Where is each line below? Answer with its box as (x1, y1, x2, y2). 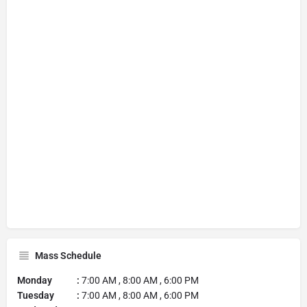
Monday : (17, 274, 79, 286)
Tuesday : (17, 289, 79, 301)
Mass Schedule (35, 249, 101, 261)
